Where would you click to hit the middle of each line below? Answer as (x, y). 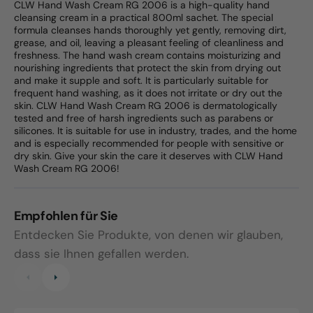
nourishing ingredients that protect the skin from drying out (147, 68)
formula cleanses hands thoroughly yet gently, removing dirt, (150, 30)
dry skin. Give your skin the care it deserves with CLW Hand (148, 156)
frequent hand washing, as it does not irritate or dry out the (148, 93)
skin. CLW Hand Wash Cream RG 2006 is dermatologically (146, 106)
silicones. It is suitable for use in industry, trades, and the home (155, 131)
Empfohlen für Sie (66, 216)
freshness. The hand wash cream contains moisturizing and (147, 56)
